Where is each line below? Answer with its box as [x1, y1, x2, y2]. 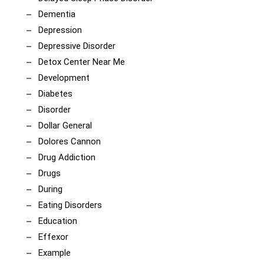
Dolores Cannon [38, 136, 101, 147]
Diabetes [38, 88, 72, 99]
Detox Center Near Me [38, 57, 125, 67]
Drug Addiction [38, 152, 95, 163]
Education [38, 216, 77, 226]
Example [38, 247, 71, 258]
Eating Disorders [38, 200, 102, 210]
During [38, 184, 62, 194]
